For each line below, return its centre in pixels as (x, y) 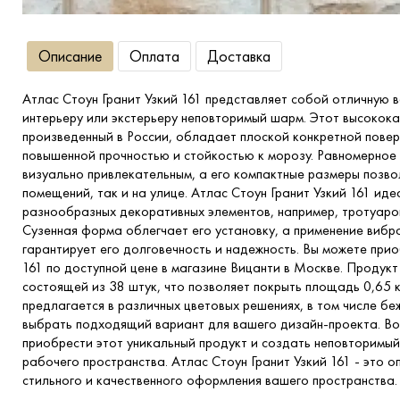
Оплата (154, 56)
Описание (70, 56)
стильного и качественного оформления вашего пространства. (210, 380)
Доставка (239, 56)
